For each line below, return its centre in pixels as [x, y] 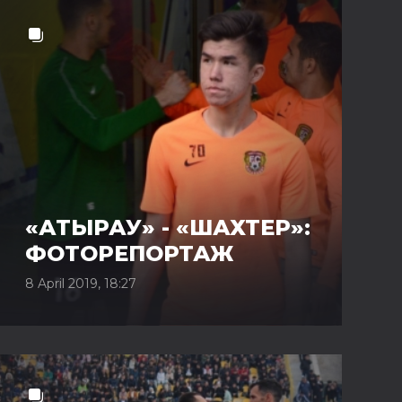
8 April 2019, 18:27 [81, 284]
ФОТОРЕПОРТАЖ [129, 253]
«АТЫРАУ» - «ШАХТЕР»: [168, 227]
